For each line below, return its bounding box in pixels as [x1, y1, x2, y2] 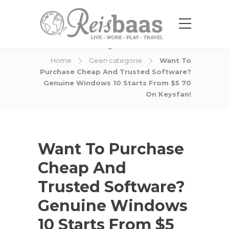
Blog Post [91, 38, 138, 50]
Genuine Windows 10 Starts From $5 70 [43, 79, 191, 87]
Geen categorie [89, 56, 142, 64]
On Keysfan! [146, 90, 191, 98]
